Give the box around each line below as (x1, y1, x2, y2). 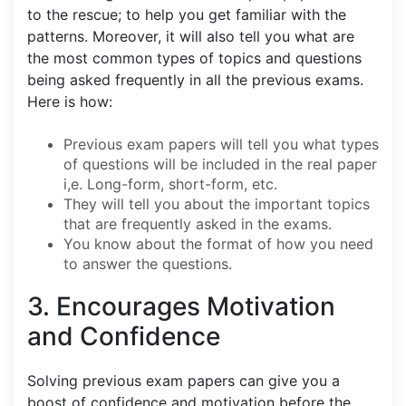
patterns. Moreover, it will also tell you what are (27, 26, 354, 45)
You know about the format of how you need (63, 234, 373, 253)
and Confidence (27, 320, 220, 352)
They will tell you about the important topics (63, 194, 370, 213)
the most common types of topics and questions (27, 48, 362, 67)
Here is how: (27, 92, 112, 111)
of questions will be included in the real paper (63, 154, 377, 173)
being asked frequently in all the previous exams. (27, 70, 363, 89)
